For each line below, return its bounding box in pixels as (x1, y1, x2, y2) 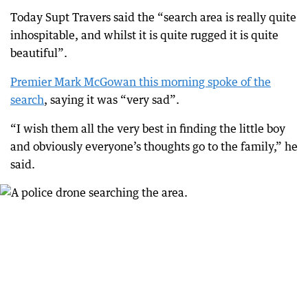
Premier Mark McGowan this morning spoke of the (10, 75, 271, 89)
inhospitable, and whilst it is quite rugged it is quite (10, 28, 278, 43)
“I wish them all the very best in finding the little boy (10, 122, 285, 136)
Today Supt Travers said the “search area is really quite (10, 10, 296, 25)
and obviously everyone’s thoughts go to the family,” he (10, 140, 298, 154)
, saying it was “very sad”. (44, 93, 179, 107)
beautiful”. (10, 46, 67, 60)
